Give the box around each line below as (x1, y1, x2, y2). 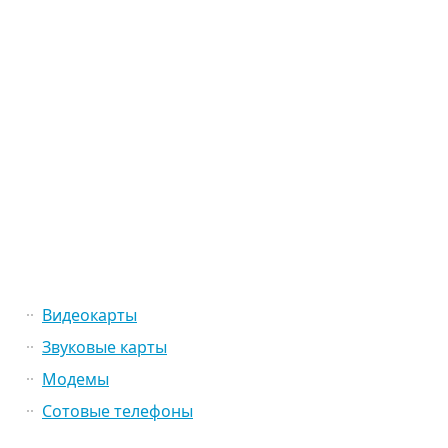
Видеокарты (42, 304, 137, 326)
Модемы (42, 368, 109, 390)
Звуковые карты (42, 336, 167, 358)
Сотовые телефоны (42, 400, 193, 422)
